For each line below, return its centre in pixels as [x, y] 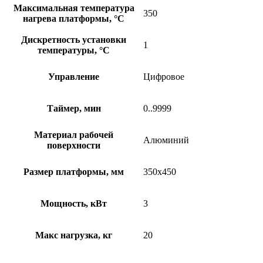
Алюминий [166, 140]
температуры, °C [74, 50]
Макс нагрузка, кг [74, 235]
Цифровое [164, 77]
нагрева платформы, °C [74, 19]
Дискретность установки [74, 40]
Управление [74, 77]
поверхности [74, 146]
